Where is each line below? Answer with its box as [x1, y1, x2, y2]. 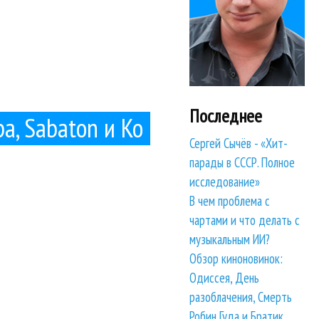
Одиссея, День [189, 269, 260, 287]
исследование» [189, 173, 261, 191]
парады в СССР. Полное [189, 154, 296, 172]
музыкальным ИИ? [189, 231, 271, 249]
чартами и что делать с [189, 211, 300, 229]
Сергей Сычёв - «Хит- [189, 135, 288, 152]
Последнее [189, 103, 263, 127]
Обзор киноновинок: [189, 250, 283, 268]
